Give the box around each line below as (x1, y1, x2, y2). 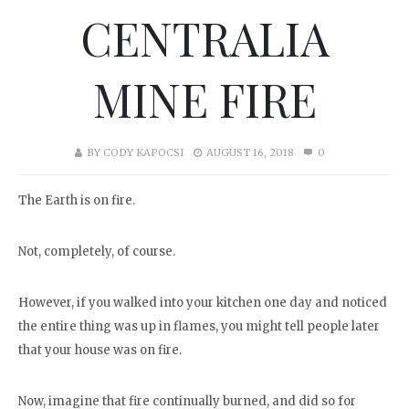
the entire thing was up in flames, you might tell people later (18, 319, 380, 334)
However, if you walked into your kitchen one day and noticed (18, 295, 387, 310)
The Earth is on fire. (18, 193, 135, 208)
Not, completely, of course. (18, 244, 175, 259)
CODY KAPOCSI (103, 146, 184, 159)
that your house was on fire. (18, 342, 182, 358)
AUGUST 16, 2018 (206, 146, 294, 159)
